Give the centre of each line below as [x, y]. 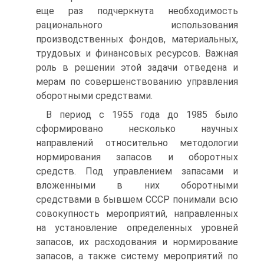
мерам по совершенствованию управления [137, 82]
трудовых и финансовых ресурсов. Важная [137, 53]
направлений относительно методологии [137, 143]
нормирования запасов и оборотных [137, 157]
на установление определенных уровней [137, 228]
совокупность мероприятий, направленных [137, 214]
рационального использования [137, 25]
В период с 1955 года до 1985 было [142, 115]
